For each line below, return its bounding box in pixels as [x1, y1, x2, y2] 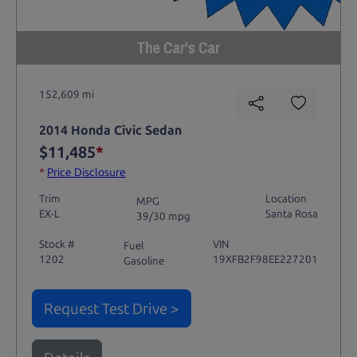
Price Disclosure [46, 166, 126, 180]
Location [265, 192, 308, 206]
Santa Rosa [265, 207, 319, 221]
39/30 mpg [135, 209, 190, 222]
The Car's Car [137, 33, 220, 62]
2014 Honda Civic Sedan [38, 123, 182, 139]
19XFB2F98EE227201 [213, 252, 319, 265]
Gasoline [124, 254, 164, 268]
